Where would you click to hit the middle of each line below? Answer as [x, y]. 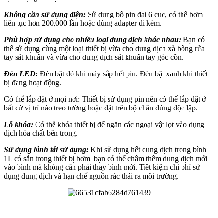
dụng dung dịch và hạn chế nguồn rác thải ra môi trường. [91, 176]
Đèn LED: [21, 73]
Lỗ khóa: [18, 124]
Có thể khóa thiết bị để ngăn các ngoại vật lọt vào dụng [119, 124]
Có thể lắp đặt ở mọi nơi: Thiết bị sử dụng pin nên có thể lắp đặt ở [105, 99]
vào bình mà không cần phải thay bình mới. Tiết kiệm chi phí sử [102, 167]
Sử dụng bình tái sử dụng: [46, 149]
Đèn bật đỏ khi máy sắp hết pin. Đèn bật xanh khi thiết [124, 73]
